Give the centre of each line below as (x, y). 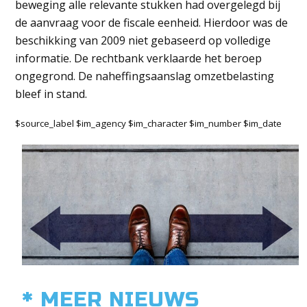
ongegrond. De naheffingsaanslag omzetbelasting (145, 76)
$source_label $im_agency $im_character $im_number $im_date (149, 123)
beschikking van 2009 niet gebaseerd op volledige (143, 40)
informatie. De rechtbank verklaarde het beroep (139, 58)
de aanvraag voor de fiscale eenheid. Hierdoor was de (152, 23)
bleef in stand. (51, 94)
